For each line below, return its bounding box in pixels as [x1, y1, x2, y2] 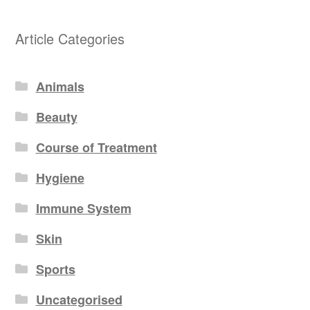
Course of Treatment [35, 138, 157, 156]
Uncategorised [35, 290, 122, 309]
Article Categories [15, 28, 125, 48]
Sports [35, 259, 75, 278]
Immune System [35, 199, 131, 217]
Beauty [35, 107, 77, 126]
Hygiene [35, 168, 84, 187]
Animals [35, 77, 84, 95]
